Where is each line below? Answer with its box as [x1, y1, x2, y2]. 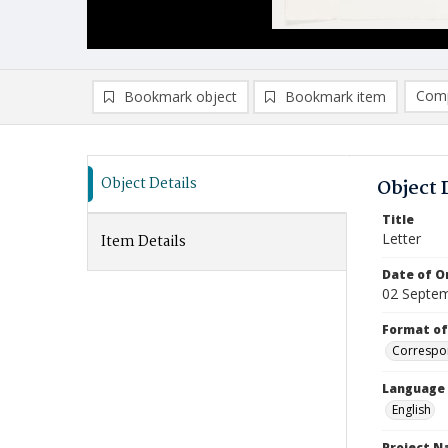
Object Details [101, 172, 197, 196]
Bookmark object [124, 87, 237, 106]
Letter [382, 229, 421, 248]
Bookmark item [285, 87, 386, 106]
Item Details [101, 230, 186, 254]
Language [382, 380, 445, 397]
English [392, 401, 431, 418]
